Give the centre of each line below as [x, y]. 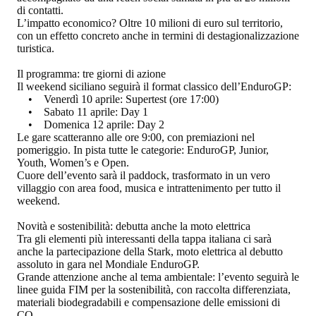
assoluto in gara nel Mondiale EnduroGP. [108, 264]
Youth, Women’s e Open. [73, 162]
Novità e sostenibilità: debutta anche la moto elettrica [134, 226]
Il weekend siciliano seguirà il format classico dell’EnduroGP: [154, 86]
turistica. [36, 48]
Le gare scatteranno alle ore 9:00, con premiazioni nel [136, 137]
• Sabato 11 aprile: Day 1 [83, 111]
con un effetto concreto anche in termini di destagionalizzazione [158, 35]
